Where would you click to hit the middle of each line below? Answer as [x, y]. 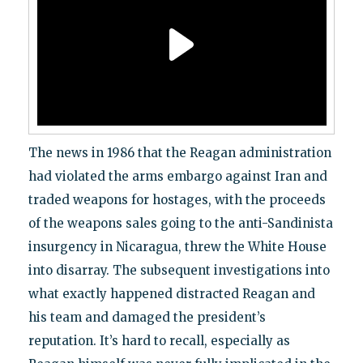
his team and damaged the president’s [147, 318]
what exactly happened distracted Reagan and [171, 294]
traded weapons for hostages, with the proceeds [177, 200]
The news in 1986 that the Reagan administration [179, 153]
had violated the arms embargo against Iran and [177, 177]
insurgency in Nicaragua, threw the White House [177, 247]
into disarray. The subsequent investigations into [179, 271]
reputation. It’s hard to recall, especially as [159, 341]
